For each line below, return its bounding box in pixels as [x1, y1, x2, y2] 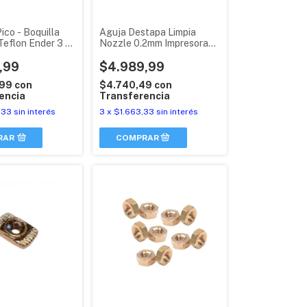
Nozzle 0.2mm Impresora [99, 37, 208, 49]
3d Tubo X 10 [99, 48, 157, 60]
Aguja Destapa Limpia [99, 26, 196, 38]
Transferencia [99, 90, 170, 101]
